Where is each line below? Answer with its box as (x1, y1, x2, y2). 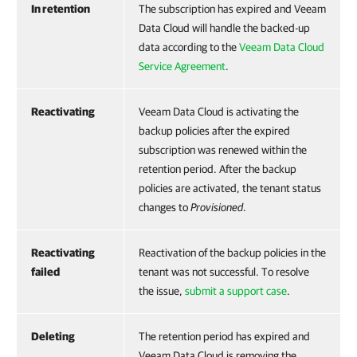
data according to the (139, 40, 239, 53)
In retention (31, 2, 90, 15)
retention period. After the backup (139, 162, 296, 175)
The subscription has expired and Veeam (139, 2, 326, 15)
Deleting (31, 329, 75, 343)
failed (31, 265, 60, 278)
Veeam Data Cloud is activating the (139, 104, 299, 118)
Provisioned (190, 200, 243, 214)
